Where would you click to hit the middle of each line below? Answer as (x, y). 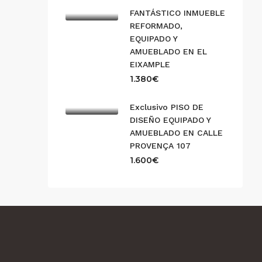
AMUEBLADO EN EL (168, 51)
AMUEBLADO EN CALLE (176, 132)
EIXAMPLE (150, 64)
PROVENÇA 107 (160, 145)
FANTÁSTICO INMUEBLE (177, 13)
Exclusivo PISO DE (167, 107)
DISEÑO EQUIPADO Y (170, 120)
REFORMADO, (156, 25)
